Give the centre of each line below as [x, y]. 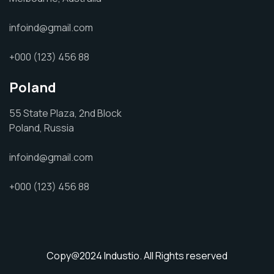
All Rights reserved [185, 256]
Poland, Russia [42, 128]
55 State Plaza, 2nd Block [65, 113]
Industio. [123, 256]
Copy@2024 [75, 256]
